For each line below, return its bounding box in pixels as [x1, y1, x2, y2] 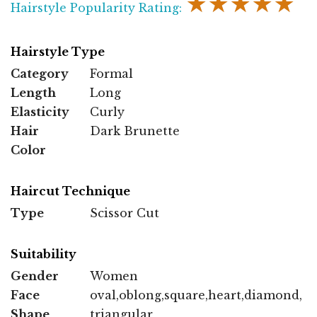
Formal [90, 66, 133, 81]
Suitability [11, 246, 76, 261]
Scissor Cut [90, 205, 159, 220]
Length [11, 85, 56, 100]
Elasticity [11, 104, 69, 119]
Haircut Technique [11, 183, 130, 198]
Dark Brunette [90, 123, 180, 138]
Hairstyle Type [11, 44, 105, 59]
